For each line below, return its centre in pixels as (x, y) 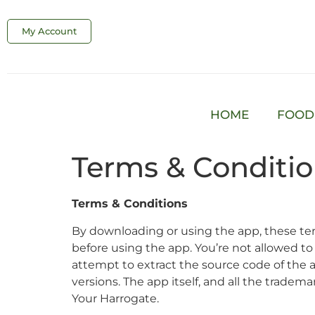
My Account (49, 31)
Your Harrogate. (115, 298)
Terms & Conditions (130, 204)
